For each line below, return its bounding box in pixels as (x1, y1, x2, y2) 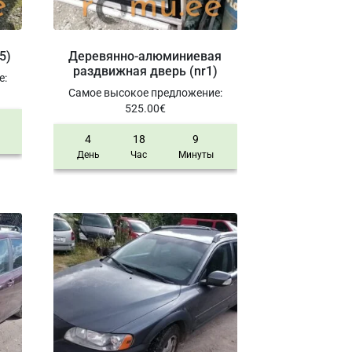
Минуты (178, 148, 214, 160)
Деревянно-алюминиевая (68, 48, 222, 64)
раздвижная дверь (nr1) (72, 63, 218, 79)
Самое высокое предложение (68, 86, 220, 99)
